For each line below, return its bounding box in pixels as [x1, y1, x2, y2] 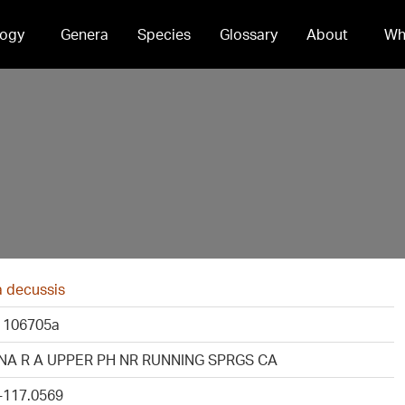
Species [137, 25, 191, 43]
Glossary [219, 25, 278, 43]
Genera [60, 25, 108, 43]
